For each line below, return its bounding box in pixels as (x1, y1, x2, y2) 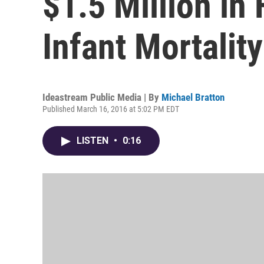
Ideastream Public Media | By (42, 91, 161, 103)
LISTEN (77, 135, 111, 146)
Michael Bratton (161, 91, 225, 103)
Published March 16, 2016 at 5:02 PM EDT (42, 104, 179, 114)
